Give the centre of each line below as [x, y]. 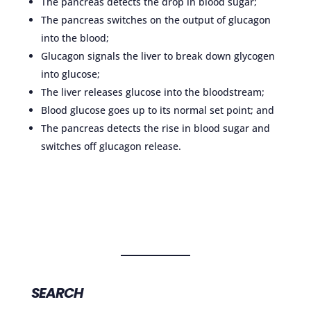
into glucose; [70, 74]
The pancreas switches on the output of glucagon [155, 20]
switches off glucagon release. [111, 146]
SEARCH [57, 293]
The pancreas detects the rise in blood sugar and [155, 128]
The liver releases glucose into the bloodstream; [152, 92]
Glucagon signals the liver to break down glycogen [158, 56]
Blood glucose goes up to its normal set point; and [157, 110]
